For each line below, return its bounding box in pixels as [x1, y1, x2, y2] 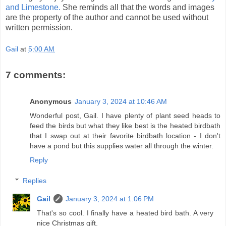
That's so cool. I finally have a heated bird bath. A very [37, 209, 213, 217]
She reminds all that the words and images [61, 3, 214, 12]
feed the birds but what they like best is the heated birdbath [30, 121, 220, 130]
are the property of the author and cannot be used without [6, 13, 208, 22]
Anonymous [30, 97, 72, 105]
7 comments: [6, 70, 66, 81]
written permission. [6, 23, 73, 32]
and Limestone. [6, 3, 61, 12]
